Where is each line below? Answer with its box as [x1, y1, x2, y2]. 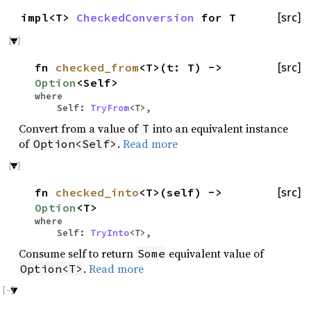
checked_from [56, 60, 139, 75]
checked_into [56, 185, 139, 199]
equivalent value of [166, 245, 264, 261]
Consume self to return [19, 245, 136, 261]
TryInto [90, 226, 129, 238]
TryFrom [90, 102, 129, 114]
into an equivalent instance [150, 121, 289, 137]
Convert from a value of [19, 121, 141, 137]
